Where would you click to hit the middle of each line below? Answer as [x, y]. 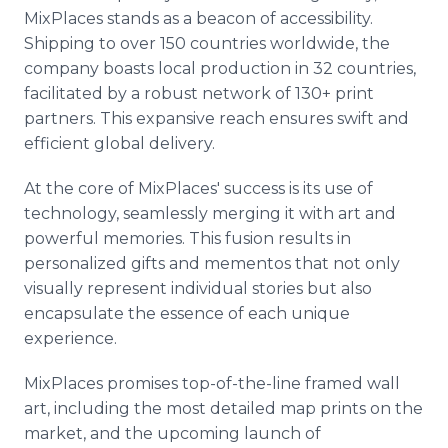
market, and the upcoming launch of [172, 433]
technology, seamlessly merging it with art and [210, 213]
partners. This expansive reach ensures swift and [216, 118]
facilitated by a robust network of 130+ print [199, 93]
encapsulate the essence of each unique [187, 313]
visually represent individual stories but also [198, 288]
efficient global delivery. [119, 143]
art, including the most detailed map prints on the [223, 408]
